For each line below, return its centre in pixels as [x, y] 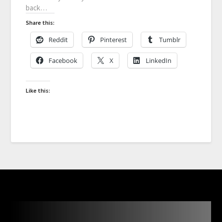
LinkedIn [159, 60]
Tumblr [170, 39]
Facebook [63, 60]
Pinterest [114, 39]
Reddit [58, 39]
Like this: [38, 90]
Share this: [40, 22]
